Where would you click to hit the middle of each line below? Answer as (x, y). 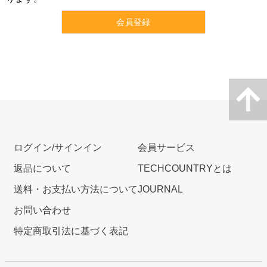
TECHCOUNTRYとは (185, 169)
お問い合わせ (42, 210)
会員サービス (166, 148)
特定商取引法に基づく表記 (71, 231)
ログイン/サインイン (58, 148)
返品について (42, 169)
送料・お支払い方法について (76, 190)
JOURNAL (160, 190)
